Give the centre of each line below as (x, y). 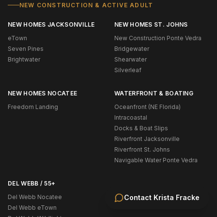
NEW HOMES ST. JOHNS (151, 24)
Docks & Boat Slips (141, 128)
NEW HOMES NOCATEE (43, 93)
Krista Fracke (177, 197)
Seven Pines (26, 48)
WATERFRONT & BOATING (154, 93)
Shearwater (131, 59)
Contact (139, 197)
